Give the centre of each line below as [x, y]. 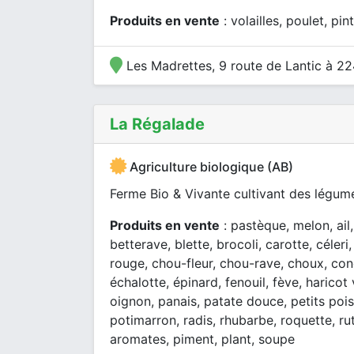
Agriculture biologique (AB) [210, 167]
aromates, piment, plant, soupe [202, 339]
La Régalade [157, 124]
